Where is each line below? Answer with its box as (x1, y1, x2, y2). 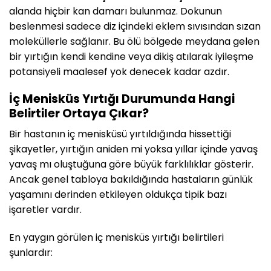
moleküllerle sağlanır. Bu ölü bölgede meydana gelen (9, 34, 260, 48)
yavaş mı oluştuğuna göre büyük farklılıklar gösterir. (9, 157, 253, 172)
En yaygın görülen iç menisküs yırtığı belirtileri (9, 230, 224, 245)
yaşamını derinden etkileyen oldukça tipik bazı (9, 188, 227, 202)
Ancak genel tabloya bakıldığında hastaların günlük (9, 172, 253, 187)
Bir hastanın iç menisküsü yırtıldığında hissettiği (9, 127, 231, 142)
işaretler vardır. (9, 203, 82, 217)
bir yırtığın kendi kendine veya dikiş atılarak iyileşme (9, 49, 253, 64)
